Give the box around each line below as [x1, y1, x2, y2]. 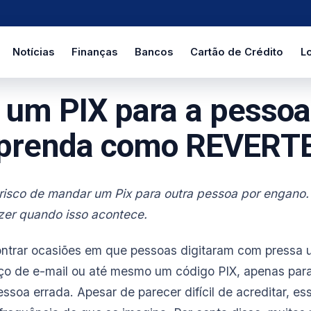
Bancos [134, 45, 173, 58]
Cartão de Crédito [190, 45, 283, 58]
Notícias [12, 45, 54, 58]
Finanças [71, 45, 117, 58]
